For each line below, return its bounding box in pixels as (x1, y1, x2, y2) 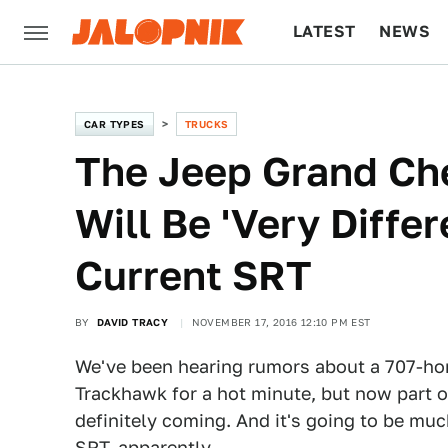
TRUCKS (185, 118, 229, 130)
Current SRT (75, 252, 312, 299)
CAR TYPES (84, 118, 145, 130)
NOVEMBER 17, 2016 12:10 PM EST (191, 316, 371, 328)
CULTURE (293, 86, 370, 105)
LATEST (293, 22, 356, 41)
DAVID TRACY (96, 316, 169, 328)
